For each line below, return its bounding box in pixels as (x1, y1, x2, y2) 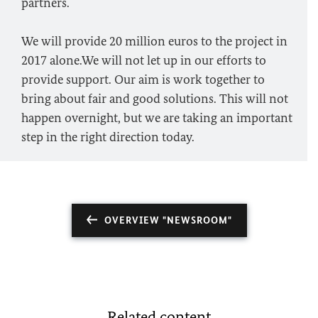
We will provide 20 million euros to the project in (21, 33, 287, 49)
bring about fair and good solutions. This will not (21, 91, 288, 106)
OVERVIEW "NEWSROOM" (104, 214, 232, 226)
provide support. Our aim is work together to (21, 72, 265, 87)
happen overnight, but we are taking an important (21, 110, 292, 126)
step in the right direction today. (21, 129, 194, 145)
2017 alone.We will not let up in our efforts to (21, 53, 266, 68)
